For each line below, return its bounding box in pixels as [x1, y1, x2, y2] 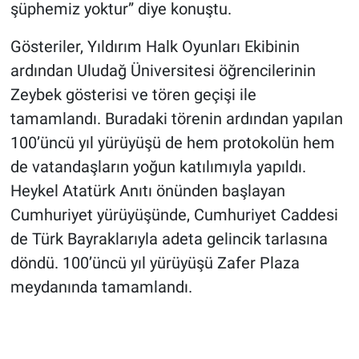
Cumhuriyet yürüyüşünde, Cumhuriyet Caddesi [10, 204, 338, 224]
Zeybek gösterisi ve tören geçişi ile [10, 84, 256, 104]
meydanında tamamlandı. [10, 276, 192, 296]
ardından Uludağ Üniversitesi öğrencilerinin [10, 60, 316, 80]
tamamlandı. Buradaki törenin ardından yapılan [10, 108, 343, 128]
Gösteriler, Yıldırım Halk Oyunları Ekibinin [10, 36, 300, 56]
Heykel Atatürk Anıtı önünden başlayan [10, 180, 285, 200]
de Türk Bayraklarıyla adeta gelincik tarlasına [10, 228, 328, 248]
